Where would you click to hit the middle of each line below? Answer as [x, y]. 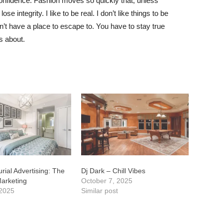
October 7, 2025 [107, 180]
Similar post [99, 190]
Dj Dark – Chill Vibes [113, 170]
